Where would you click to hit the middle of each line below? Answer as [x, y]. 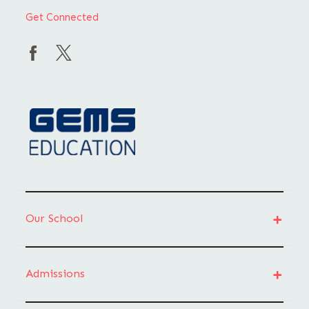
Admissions [56, 274]
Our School [54, 219]
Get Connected [62, 17]
